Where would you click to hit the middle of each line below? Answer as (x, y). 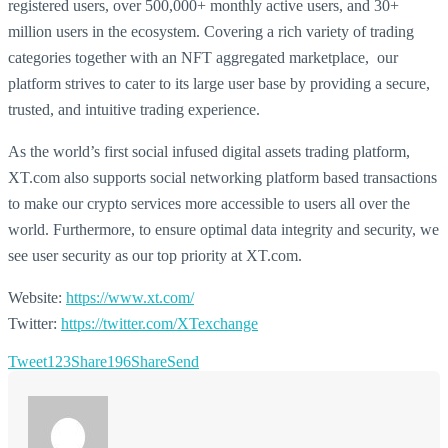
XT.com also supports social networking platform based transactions (222, 177)
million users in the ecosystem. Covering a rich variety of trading (211, 31)
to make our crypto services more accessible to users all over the (209, 203)
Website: (37, 297)
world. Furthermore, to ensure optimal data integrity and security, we (223, 229)
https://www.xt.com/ (130, 297)
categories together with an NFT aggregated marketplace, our (203, 57)
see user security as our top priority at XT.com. (155, 255)
